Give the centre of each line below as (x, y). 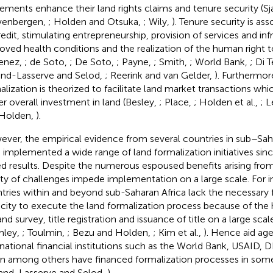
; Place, (176, 102)
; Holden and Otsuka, (95, 21)
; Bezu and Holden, (110, 232)
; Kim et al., (178, 232)
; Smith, (171, 62)
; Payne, (135, 62)
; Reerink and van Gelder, (159, 75)
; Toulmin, (44, 232)
